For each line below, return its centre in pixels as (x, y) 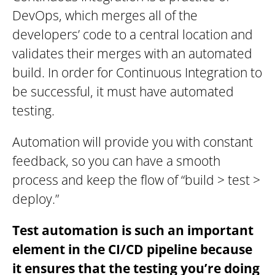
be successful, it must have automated (123, 92)
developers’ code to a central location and (133, 35)
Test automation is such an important (133, 230)
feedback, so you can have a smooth (116, 161)
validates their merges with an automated (132, 54)
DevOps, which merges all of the (105, 16)
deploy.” (36, 199)
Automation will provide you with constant (133, 142)
